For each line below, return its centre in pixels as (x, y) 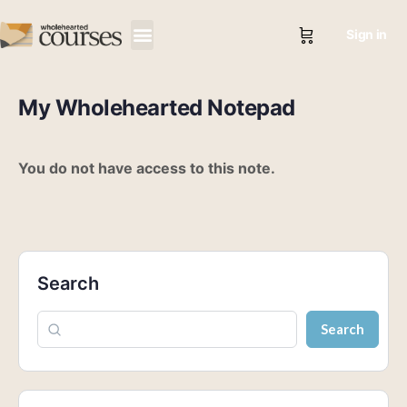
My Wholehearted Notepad (157, 108)
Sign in (367, 34)
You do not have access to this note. (147, 168)
